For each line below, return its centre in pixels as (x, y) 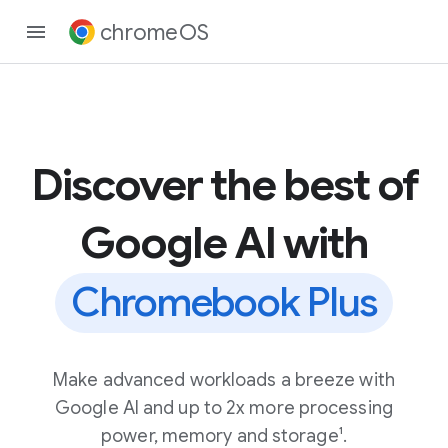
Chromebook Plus (224, 302)
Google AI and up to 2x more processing (224, 408)
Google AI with (224, 243)
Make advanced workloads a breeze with (224, 380)
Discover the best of (224, 185)
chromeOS (154, 32)
